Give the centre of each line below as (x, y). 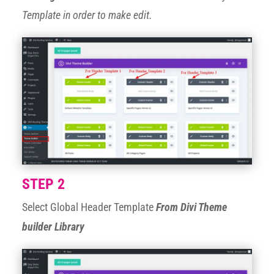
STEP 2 (43, 184)
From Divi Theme (191, 207)
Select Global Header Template (89, 207)
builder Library (53, 226)
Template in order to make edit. (87, 15)
